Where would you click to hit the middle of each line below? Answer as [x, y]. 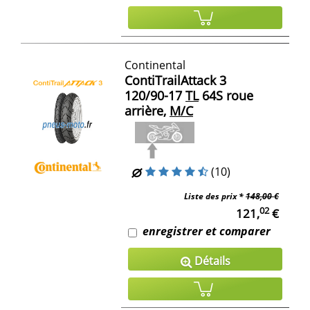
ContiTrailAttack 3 [175, 80]
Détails [211, 261]
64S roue [226, 95]
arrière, [145, 110]
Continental [155, 65]
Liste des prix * [215, 197]
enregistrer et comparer [207, 231]
